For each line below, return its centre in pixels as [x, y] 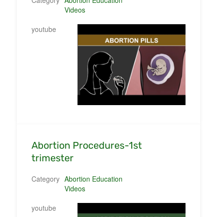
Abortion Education [93, 178]
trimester [53, 158]
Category [46, 178]
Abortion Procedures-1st [87, 145]
